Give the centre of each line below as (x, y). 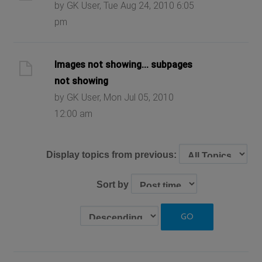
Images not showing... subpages (124, 64)
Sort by (113, 185)
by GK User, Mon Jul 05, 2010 (114, 97)
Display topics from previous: (112, 155)
